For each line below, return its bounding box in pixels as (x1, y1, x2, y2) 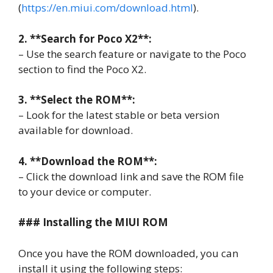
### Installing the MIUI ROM (18, 215, 168, 229)
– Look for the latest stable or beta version (18, 108, 219, 122)
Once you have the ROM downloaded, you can (18, 246, 238, 260)
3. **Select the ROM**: (18, 93, 135, 107)
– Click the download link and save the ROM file (18, 169, 244, 183)
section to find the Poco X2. (18, 62, 146, 76)
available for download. (18, 123, 133, 137)
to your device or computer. (18, 184, 151, 199)
